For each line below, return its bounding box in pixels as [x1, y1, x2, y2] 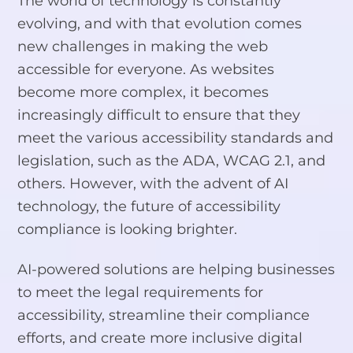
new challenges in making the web [17, 37, 269, 54]
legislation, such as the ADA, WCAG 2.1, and [17, 151, 326, 169]
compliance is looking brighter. [17, 220, 238, 237]
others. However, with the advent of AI [17, 174, 289, 191]
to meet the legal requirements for [17, 284, 264, 301]
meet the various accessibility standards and [17, 128, 334, 146]
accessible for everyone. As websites [17, 60, 275, 77]
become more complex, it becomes [17, 83, 269, 100]
